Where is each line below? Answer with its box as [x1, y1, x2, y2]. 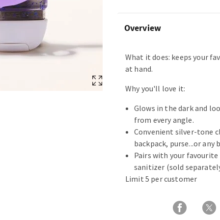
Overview [124, 22, 161, 34]
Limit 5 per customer [125, 174, 197, 184]
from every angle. [134, 115, 194, 125]
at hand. [125, 64, 153, 74]
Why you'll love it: [125, 83, 186, 94]
